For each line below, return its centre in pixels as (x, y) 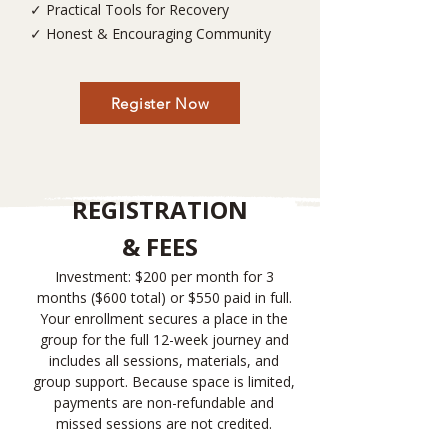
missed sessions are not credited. (164, 423)
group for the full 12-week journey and (164, 339)
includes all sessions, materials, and (164, 360)
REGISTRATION (160, 209)
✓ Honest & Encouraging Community (150, 33)
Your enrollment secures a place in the (164, 318)
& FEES (160, 246)
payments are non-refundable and (164, 402)
